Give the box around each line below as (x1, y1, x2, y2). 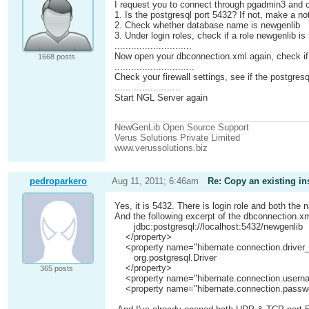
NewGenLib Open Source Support (114, 121, 250, 132)
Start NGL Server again (114, 92, 208, 103)
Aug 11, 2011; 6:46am (111, 176, 199, 187)
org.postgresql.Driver (114, 252, 217, 263)
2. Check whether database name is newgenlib (114, 20, 301, 31)
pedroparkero (30, 176, 88, 187)
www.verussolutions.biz (114, 142, 208, 153)
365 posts (39, 264, 73, 273)
